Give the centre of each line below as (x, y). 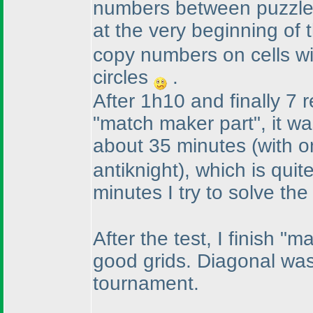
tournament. (146, 283)
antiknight (136, 170)
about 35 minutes (172, 146)
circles (123, 77)
